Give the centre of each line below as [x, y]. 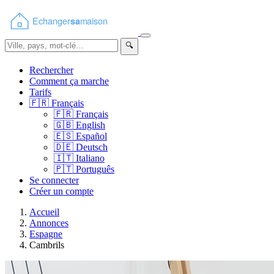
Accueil [44, 212]
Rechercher [51, 70]
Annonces [49, 223]
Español [90, 136]
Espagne [46, 234]
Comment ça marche [69, 81]
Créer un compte [61, 191]
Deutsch [91, 147]
